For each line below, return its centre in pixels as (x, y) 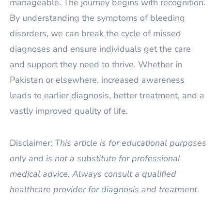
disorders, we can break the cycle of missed (95, 33)
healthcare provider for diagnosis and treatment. (104, 189)
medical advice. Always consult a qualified (93, 174)
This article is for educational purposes (131, 143)
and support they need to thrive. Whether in (96, 64)
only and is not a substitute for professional (95, 158)
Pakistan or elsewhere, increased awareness (97, 80)
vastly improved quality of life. (69, 111)
